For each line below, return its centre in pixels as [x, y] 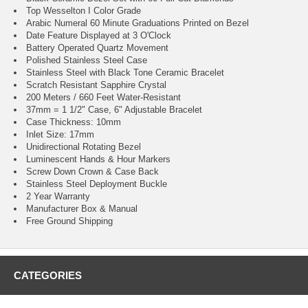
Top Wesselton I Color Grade [84, 11]
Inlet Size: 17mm [60, 135]
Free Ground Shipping [69, 221]
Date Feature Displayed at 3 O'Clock [99, 36]
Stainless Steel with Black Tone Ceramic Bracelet [125, 73]
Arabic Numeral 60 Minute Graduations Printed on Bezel [137, 23]
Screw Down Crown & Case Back [92, 172]
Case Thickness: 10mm [74, 122]
